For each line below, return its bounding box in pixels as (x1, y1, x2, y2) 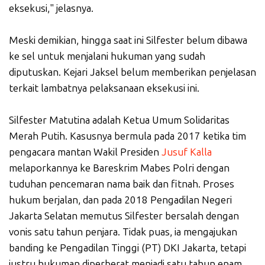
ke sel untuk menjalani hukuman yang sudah (9, 50, 205, 63)
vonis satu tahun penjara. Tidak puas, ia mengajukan (9, 226, 237, 238)
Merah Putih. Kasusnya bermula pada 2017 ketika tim (9, 130, 246, 143)
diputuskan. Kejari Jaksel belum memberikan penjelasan (9, 66, 256, 79)
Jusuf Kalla (161, 146, 212, 159)
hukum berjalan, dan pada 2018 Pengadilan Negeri (9, 194, 232, 206)
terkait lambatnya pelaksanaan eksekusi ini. (9, 82, 199, 95)
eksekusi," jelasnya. (9, 2, 93, 15)
